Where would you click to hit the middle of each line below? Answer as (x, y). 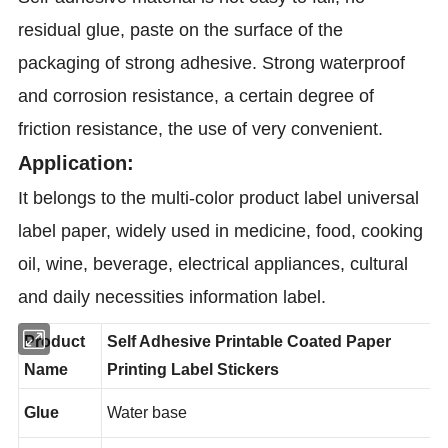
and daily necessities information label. (172, 296)
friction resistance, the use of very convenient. (201, 128)
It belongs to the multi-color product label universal (219, 197)
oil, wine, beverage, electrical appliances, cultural (213, 263)
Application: (76, 162)
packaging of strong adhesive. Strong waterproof (212, 62)
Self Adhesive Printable (199, 367)
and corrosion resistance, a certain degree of (196, 95)
